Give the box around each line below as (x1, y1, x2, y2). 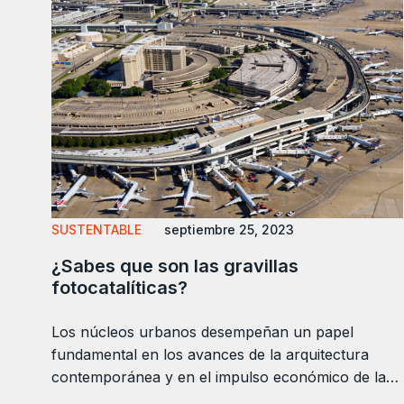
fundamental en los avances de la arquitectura (51, 344, 369, 363)
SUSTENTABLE (51, 221, 142, 237)
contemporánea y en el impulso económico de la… (51, 367, 399, 386)
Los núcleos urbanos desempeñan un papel (51, 322, 353, 341)
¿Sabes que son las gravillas (51, 254, 298, 277)
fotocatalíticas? (51, 276, 188, 298)
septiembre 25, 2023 (164, 221, 294, 237)
